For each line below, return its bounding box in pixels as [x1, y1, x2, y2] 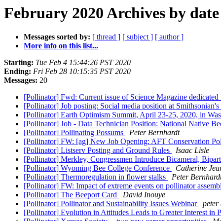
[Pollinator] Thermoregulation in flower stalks [24, 173, 168, 182]
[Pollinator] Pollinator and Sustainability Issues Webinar [24, 199, 199, 208]
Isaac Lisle [176, 146, 209, 155]
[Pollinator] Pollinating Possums [24, 128, 125, 137]
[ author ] [155, 33, 184, 41]
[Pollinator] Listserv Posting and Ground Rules [24, 146, 172, 155]
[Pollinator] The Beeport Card [24, 190, 119, 199]
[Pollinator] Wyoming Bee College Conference [24, 164, 172, 173]
